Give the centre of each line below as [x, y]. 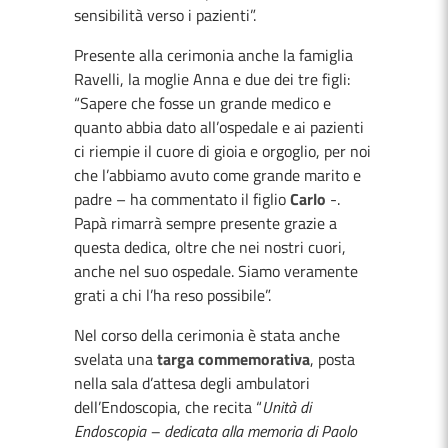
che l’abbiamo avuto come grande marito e [217, 175]
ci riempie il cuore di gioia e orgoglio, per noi [222, 151]
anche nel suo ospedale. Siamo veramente [216, 271]
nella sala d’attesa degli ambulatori [192, 383]
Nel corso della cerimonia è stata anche [207, 335]
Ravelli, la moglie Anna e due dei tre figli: [212, 79]
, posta [332, 359]
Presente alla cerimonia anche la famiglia [213, 55]
